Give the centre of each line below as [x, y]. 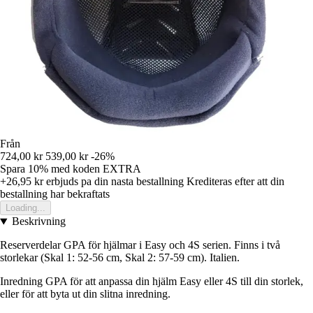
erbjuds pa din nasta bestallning [114, 182]
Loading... [26, 208]
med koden [77, 169]
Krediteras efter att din [235, 182]
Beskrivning [38, 221]
